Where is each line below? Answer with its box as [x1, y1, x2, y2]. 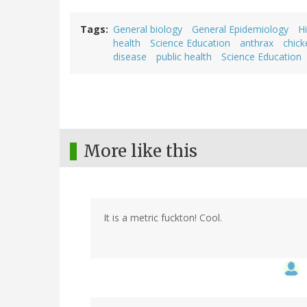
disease [113, 50, 147, 64]
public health [156, 50, 212, 64]
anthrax [240, 36, 273, 50]
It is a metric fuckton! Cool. [103, 211, 222, 225]
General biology [113, 23, 182, 36]
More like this [84, 140, 197, 162]
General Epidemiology [192, 23, 288, 36]
